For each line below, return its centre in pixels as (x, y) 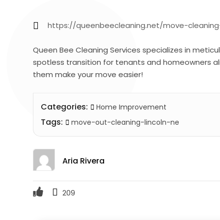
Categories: (65, 107)
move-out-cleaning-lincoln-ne (124, 123)
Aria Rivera (84, 161)
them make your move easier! (88, 75)
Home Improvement (132, 107)
